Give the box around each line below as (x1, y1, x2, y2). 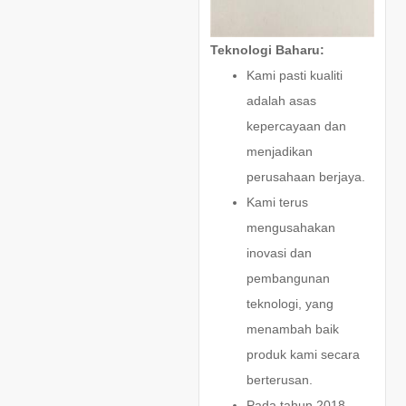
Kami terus (246, 194, 308, 209)
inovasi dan (246, 245, 312, 260)
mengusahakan (246, 219, 335, 235)
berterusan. (246, 372, 313, 387)
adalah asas (246, 92, 316, 108)
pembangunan (246, 270, 330, 285)
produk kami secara (246, 346, 360, 362)
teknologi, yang (246, 295, 333, 311)
